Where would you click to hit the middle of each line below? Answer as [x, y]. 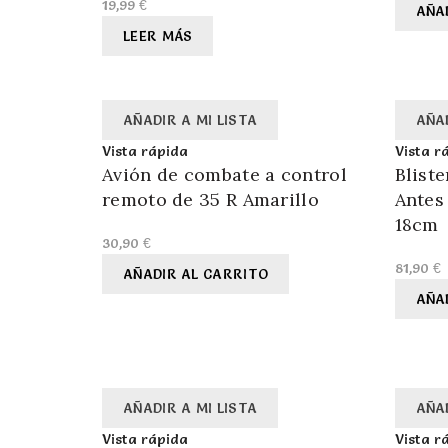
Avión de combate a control [224, 175]
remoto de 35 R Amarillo [210, 200]
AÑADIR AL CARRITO [196, 274]
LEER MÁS [158, 36]
